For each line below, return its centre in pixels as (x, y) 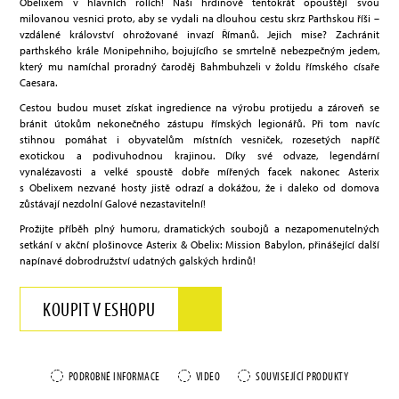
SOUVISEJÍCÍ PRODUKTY (302, 376)
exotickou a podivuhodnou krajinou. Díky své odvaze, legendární (199, 156)
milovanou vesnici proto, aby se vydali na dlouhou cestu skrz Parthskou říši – (199, 19)
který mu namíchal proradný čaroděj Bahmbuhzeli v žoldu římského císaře (199, 67)
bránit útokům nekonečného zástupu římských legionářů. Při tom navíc (199, 124)
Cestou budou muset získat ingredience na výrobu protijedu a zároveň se (199, 108)
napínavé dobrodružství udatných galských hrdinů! (138, 261)
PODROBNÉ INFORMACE (114, 376)
